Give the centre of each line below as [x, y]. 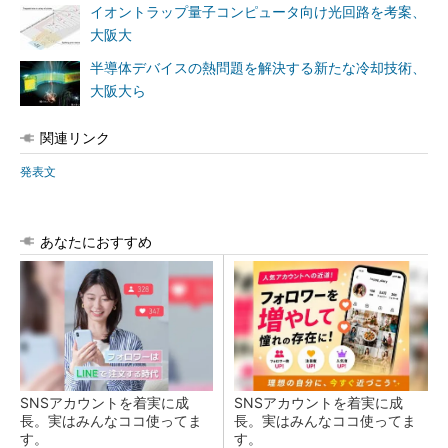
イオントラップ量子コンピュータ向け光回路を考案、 [258, 12]
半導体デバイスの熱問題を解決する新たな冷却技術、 [258, 68]
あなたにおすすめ [96, 241]
